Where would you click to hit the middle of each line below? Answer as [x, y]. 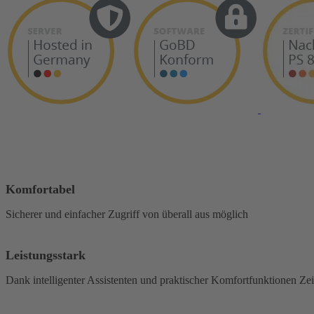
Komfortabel [40, 189]
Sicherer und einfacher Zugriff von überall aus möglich [127, 214]
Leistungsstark [46, 255]
